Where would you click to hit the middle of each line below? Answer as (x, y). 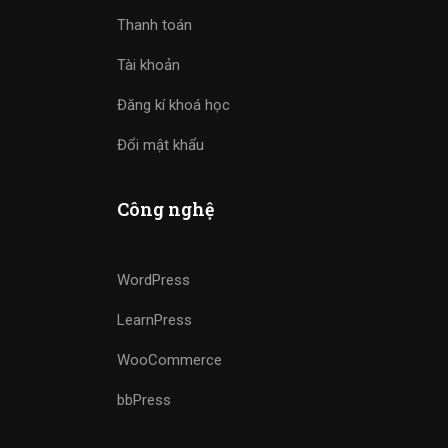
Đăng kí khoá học (173, 105)
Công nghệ (165, 209)
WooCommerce (169, 360)
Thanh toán (154, 25)
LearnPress (154, 320)
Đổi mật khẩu (160, 145)
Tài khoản (148, 65)
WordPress (153, 280)
